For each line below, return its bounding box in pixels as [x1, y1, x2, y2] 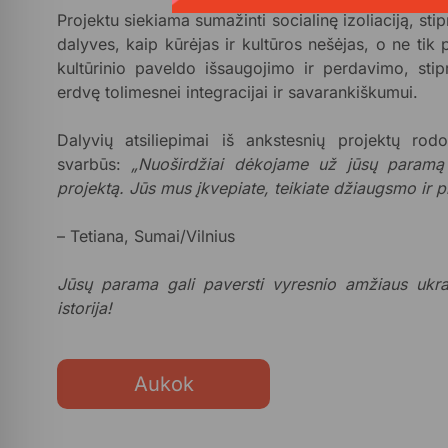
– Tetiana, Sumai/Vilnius [57, 226, 235, 246]
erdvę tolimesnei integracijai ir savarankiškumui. [57, 82, 418, 102]
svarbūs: [57, 154, 132, 174]
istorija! [57, 298, 112, 318]
